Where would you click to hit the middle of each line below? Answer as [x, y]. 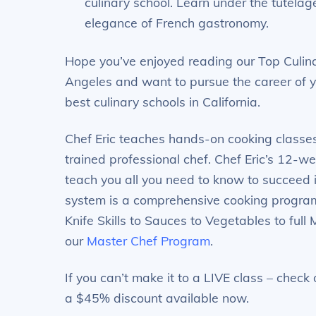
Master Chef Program [148, 240]
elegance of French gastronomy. [177, 23]
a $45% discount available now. [159, 297]
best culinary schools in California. [163, 101]
